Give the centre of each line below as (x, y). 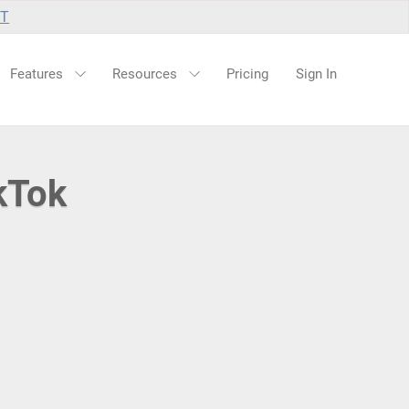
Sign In (316, 74)
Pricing (247, 74)
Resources (147, 74)
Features (38, 74)
